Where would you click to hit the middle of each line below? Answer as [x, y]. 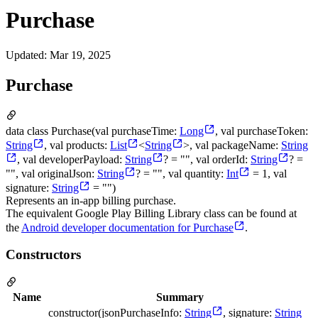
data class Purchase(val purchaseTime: [93, 131]
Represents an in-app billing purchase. [91, 200]
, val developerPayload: [71, 159]
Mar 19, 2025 [80, 55]
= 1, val [268, 173]
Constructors [43, 255]
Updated [25, 55]
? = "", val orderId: [207, 159]
